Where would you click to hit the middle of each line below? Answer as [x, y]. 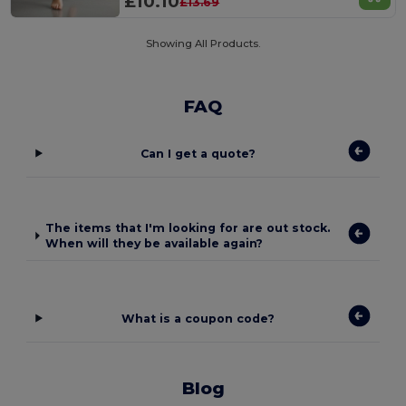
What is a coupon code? [198, 318]
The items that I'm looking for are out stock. [188, 228]
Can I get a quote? [198, 153]
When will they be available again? [155, 244]
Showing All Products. [203, 43]
